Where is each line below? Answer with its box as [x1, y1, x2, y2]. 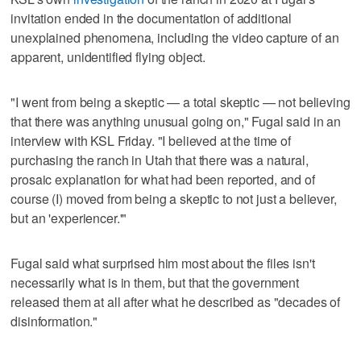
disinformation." [10, 311, 98, 330]
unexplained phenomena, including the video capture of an [10, 27, 339, 47]
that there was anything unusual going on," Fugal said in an [10, 111, 342, 131]
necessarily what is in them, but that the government [10, 272, 300, 292]
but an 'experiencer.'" [10, 208, 127, 227]
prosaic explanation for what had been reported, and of [10, 169, 315, 189]
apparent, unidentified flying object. [10, 47, 206, 66]
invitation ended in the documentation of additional [10, 8, 293, 27]
